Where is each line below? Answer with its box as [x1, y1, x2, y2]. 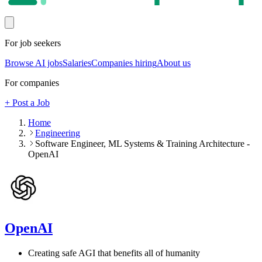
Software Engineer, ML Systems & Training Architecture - [35, 139, 250, 149]
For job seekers [5, 38, 61, 49]
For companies [5, 78, 59, 88]
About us [157, 58, 191, 68]
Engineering [35, 128, 80, 139]
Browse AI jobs [5, 58, 63, 68]
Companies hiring [91, 58, 157, 68]
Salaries [63, 58, 91, 68]
